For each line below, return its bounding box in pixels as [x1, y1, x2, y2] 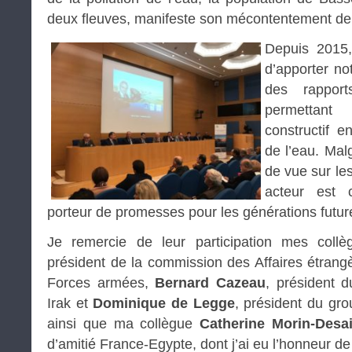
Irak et [47, 295, 93, 311]
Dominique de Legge [93, 295, 235, 311]
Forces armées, [47, 274, 156, 291]
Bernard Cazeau [155, 274, 266, 291]
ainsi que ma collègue [47, 315, 200, 332]
